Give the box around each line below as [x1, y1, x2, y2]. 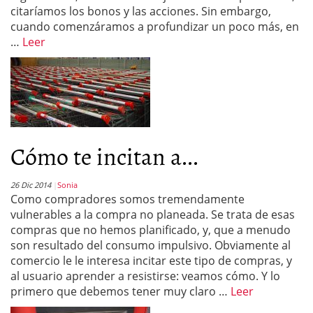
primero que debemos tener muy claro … [10, 284, 231, 299]
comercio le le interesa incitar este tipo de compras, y [10, 253, 292, 268]
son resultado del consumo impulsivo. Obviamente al [10, 238, 291, 253]
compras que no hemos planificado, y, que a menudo [10, 222, 291, 238]
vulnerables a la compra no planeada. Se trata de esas [10, 207, 295, 222]
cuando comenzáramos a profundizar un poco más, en [10, 19, 299, 34]
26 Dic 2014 [10, 180, 51, 190]
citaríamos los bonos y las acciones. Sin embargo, [10, 3, 271, 19]
